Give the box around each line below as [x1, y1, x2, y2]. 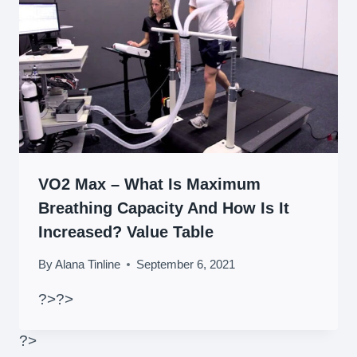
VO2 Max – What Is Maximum [38, 175, 261, 193]
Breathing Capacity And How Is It [38, 198, 289, 217]
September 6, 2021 [136, 257, 236, 271]
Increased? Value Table [38, 222, 214, 241]
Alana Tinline [55, 257, 121, 271]
